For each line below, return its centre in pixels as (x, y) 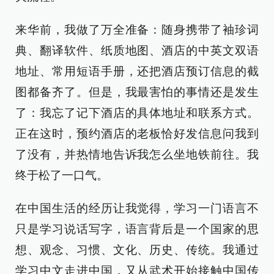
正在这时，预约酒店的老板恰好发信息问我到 (137, 134)
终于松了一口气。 (62, 175)
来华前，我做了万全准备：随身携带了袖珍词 (137, 30)
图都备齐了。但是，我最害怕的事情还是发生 (137, 92)
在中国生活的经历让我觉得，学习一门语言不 (137, 208)
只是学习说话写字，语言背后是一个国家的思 (137, 229)
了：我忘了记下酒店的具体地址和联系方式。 (137, 113)
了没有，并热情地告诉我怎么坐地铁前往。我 (137, 154)
